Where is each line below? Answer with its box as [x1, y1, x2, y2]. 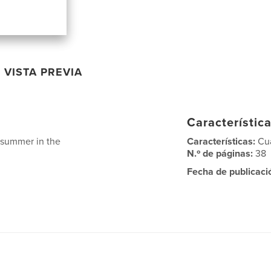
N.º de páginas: [187, 147, 256, 160]
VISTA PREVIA [4, 65, 83, 79]
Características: [187, 135, 258, 148]
